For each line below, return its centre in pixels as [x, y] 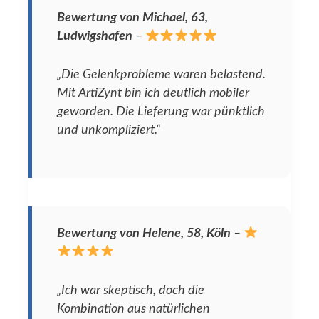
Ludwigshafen [95, 36]
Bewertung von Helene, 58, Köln [144, 233]
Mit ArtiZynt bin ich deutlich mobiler [153, 93]
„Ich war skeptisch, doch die [131, 290]
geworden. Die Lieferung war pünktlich [161, 112]
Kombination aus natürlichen [134, 308]
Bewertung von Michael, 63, [132, 17]
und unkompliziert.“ [109, 130]
